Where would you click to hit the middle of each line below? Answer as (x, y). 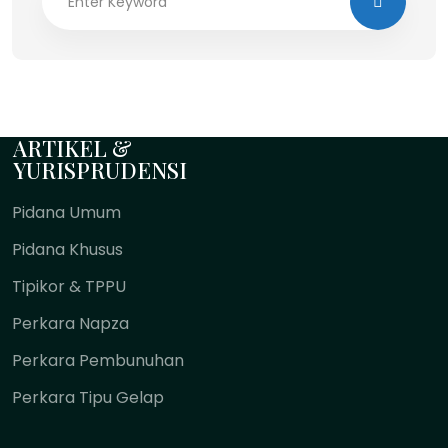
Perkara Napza (70, 324)
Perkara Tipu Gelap (88, 398)
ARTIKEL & (72, 148)
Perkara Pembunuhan (98, 361)
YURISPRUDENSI (100, 170)
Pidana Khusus (67, 250)
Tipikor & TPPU (69, 287)
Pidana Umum (66, 213)
